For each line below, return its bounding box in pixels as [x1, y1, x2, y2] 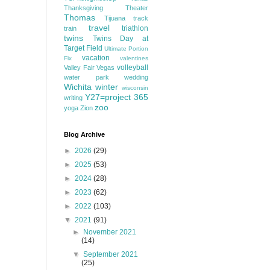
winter [95, 82, 118, 92]
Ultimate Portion [104, 45, 148, 52]
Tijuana [104, 14, 125, 22]
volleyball [117, 63, 149, 72]
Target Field [64, 44, 102, 52]
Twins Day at [92, 34, 149, 43]
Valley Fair [64, 64, 95, 71]
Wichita [64, 82, 92, 92]
